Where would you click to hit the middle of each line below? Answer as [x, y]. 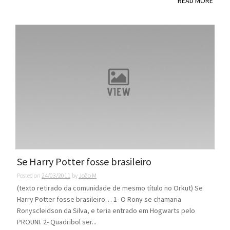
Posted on [29, 175]
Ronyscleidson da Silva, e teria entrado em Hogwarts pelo [106, 210]
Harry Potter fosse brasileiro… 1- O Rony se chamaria [99, 199]
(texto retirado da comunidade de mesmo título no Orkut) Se [110, 188]
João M [88, 175]
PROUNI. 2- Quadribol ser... [57, 222]
